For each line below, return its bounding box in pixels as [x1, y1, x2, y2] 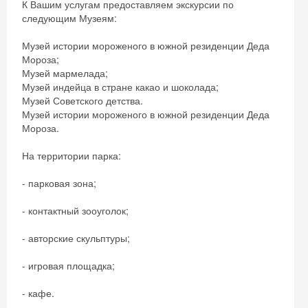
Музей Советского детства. [22, 93, 143, 107]
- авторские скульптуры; [22, 231, 130, 245]
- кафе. [22, 286, 54, 300]
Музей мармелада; [22, 66, 108, 80]
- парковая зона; [22, 176, 96, 190]
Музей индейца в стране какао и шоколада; [22, 80, 219, 93]
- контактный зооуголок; [22, 203, 129, 217]
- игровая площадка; [22, 258, 115, 272]
